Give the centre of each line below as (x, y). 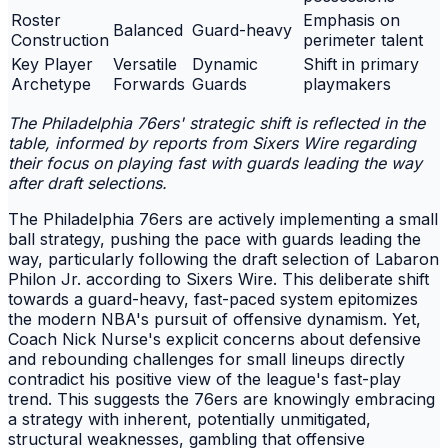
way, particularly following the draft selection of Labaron (223, 259)
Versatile (145, 64)
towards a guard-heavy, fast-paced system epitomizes (213, 299)
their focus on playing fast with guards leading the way (215, 163)
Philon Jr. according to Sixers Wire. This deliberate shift (218, 279)
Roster (36, 20)
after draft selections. (87, 183)
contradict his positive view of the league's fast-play (204, 379)
